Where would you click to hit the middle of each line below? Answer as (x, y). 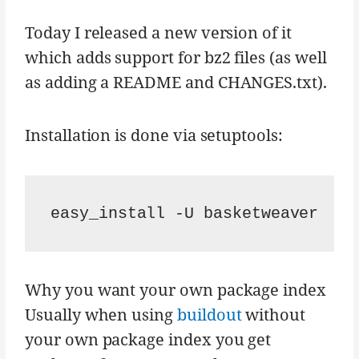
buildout (209, 315)
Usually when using (101, 315)
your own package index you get (148, 340)
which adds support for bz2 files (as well (176, 58)
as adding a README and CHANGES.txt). (176, 83)
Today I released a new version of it (158, 33)
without (273, 315)
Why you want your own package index (175, 290)
